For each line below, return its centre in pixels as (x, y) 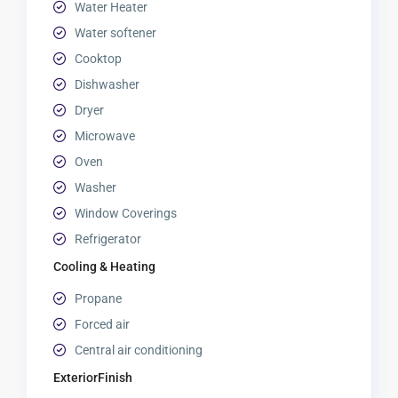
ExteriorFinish (93, 378)
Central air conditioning (139, 350)
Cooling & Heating (105, 267)
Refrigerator (108, 239)
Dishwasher (107, 85)
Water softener (116, 33)
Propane (99, 299)
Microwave (105, 136)
